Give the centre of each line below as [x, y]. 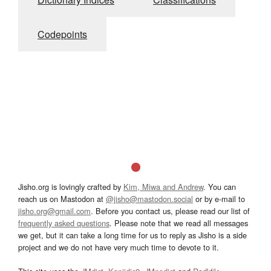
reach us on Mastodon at [62, 199]
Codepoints [62, 34]
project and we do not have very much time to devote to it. [119, 247]
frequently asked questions [64, 223]
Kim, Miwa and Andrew [163, 187]
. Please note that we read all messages [179, 223]
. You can [220, 187]
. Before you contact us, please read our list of [170, 211]
